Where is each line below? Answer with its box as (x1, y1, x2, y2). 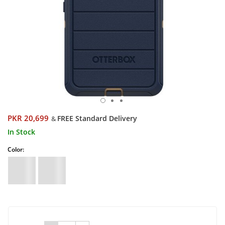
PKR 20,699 (8, 113, 49, 124)
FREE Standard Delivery (57, 114, 137, 123)
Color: (8, 145, 24, 154)
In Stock (8, 127, 35, 137)
